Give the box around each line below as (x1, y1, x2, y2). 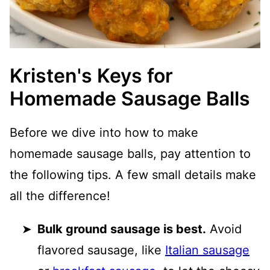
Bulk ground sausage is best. (37, 221, 206, 236)
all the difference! (10, 188, 110, 203)
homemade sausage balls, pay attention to (10, 146, 251, 161)
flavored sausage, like (37, 242, 165, 257)
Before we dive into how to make (10, 125, 198, 140)
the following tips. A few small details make (10, 167, 256, 182)
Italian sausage (165, 242, 250, 257)
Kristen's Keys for (10, 63, 173, 87)
